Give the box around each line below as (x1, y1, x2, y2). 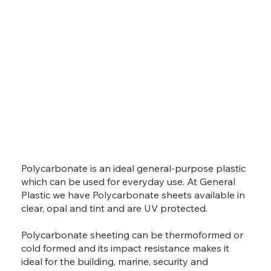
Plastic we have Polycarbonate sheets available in (21, 188, 246, 201)
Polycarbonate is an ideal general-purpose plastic (21, 162, 246, 174)
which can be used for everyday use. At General (21, 175, 236, 188)
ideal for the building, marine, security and (21, 255, 209, 267)
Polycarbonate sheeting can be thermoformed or (21, 228, 244, 241)
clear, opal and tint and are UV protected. (21, 201, 208, 214)
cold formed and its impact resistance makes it (21, 241, 230, 254)
